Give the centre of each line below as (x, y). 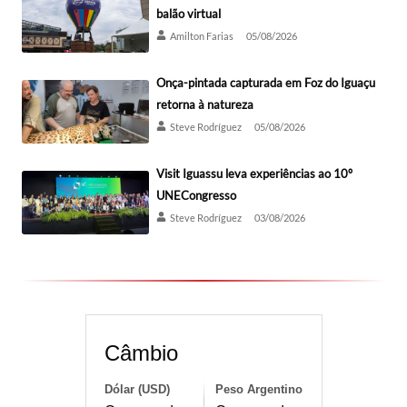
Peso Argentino (258, 389)
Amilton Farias (202, 35)
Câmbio (141, 352)
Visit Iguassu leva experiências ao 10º (254, 173)
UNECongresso (196, 195)
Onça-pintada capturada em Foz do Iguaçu (266, 82)
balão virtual (189, 13)
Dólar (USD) (137, 389)
